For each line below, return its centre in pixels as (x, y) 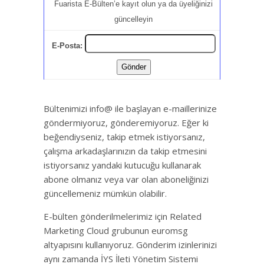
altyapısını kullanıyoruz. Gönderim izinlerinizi (130, 245)
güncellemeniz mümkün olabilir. (105, 194)
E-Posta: (67, 45)
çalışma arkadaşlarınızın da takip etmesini (125, 151)
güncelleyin (133, 19)
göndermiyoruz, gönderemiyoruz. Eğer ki (126, 123)
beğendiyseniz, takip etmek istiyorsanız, (124, 137)
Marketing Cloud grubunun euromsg (116, 231)
